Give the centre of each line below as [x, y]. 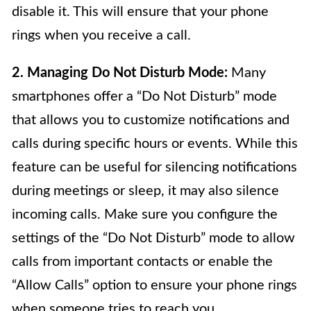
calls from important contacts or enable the [142, 261]
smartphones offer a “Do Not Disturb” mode [144, 96]
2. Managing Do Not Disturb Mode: [120, 73]
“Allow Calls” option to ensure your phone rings [154, 285]
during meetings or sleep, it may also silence [145, 191]
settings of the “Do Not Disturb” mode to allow [153, 238]
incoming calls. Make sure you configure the [145, 214]
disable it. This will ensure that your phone [140, 11]
